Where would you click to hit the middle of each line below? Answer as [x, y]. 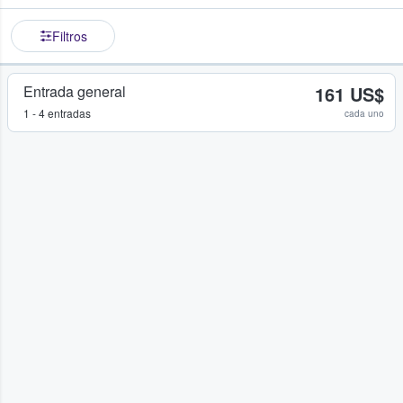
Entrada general [75, 92]
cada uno [364, 114]
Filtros [69, 36]
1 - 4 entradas [57, 113]
